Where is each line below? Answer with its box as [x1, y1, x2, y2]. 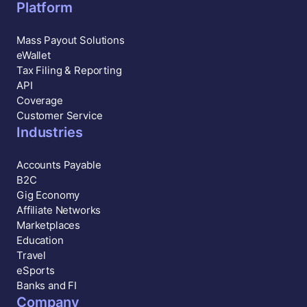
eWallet [16, 48, 51, 62]
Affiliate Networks [16, 203, 101, 217]
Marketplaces [16, 218, 81, 232]
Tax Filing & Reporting [16, 63, 122, 77]
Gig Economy [16, 188, 80, 201]
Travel [16, 248, 47, 262]
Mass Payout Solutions [16, 33, 125, 47]
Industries [16, 123, 83, 140]
